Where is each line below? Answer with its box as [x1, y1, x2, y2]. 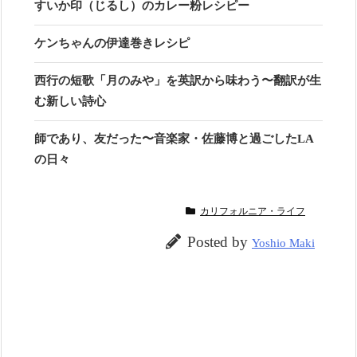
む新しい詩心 [34, 95, 106, 108]
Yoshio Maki [252, 237, 315, 249]
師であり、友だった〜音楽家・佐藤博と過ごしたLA [34, 132, 314, 145]
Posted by [187, 233, 252, 250]
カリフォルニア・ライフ [200, 206, 305, 217]
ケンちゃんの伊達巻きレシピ [34, 37, 190, 49]
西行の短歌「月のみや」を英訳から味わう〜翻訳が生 [34, 74, 321, 87]
